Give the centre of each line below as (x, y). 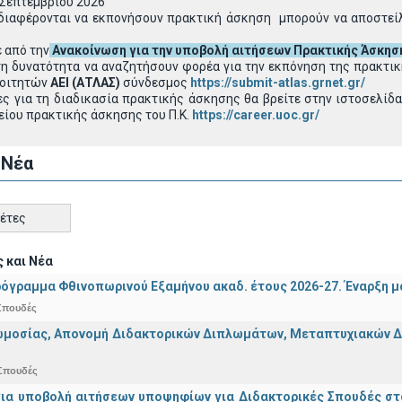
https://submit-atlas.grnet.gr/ (278, 83)
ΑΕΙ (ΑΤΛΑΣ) (85, 83)
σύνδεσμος (155, 83)
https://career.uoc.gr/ (256, 115)
